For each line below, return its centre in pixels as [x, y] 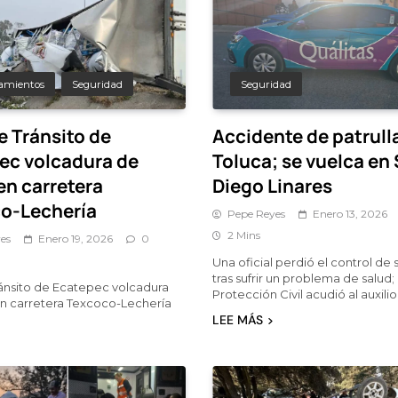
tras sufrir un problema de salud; [303, 278]
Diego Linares [272, 185]
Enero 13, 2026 [350, 213]
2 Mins [244, 235]
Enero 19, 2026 [76, 238]
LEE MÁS [238, 319]
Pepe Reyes [256, 213]
